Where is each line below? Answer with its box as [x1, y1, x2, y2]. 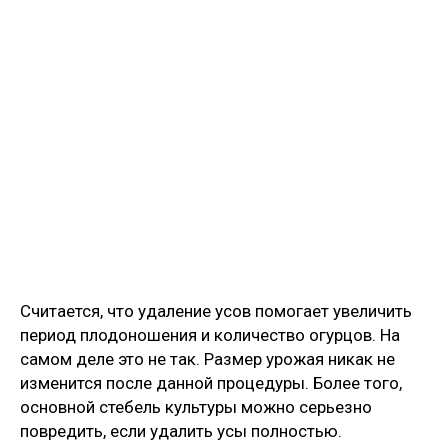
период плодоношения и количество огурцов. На [20, 324, 400, 345]
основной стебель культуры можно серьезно [20, 396, 372, 417]
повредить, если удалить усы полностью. [20, 420, 342, 441]
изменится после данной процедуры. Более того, [20, 372, 402, 393]
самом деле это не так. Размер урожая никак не [20, 348, 395, 369]
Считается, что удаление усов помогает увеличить [20, 300, 412, 321]
